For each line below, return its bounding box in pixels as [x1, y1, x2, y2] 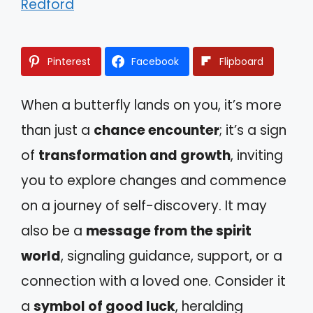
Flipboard [219, 54, 263, 68]
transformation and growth [38, 145, 231, 165]
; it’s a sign [219, 120, 286, 140]
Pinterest [48, 54, 91, 68]
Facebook [131, 54, 179, 68]
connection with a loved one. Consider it [21, 271, 286, 291]
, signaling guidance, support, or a [61, 246, 282, 265]
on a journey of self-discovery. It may [21, 196, 267, 215]
